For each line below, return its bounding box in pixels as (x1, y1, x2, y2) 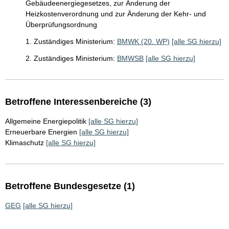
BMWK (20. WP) (117, 37, 170, 45)
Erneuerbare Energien (5, 128, 77, 136)
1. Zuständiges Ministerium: (26, 37, 115, 45)
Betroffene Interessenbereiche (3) (5, 97, 151, 107)
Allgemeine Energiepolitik (5, 117, 86, 125)
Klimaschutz (5, 139, 44, 147)
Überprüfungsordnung (26, 20, 97, 29)
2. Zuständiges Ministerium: (26, 54, 115, 62)
